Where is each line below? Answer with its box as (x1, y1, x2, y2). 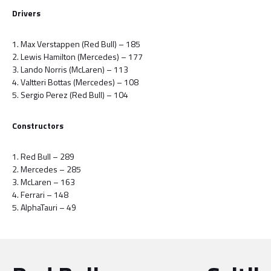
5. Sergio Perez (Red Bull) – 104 (12, 88, 128, 101)
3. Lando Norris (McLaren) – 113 (12, 63, 128, 76)
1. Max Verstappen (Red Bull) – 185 (12, 38, 140, 50)
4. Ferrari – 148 (12, 188, 68, 201)
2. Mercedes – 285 (12, 163, 81, 175)
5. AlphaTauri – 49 (12, 201, 76, 214)
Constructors (12, 119, 64, 132)
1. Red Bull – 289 (12, 150, 74, 163)
